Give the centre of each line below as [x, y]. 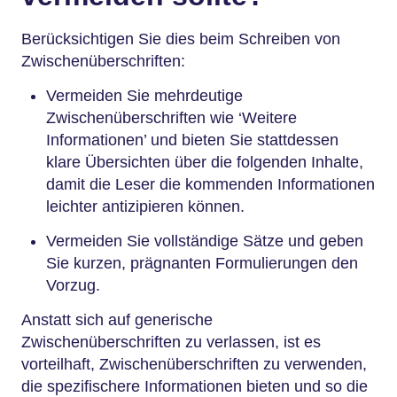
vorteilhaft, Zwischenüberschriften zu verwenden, [194, 364]
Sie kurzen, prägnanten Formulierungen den [202, 263]
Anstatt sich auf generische [117, 319]
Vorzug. [75, 285]
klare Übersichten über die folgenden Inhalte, [205, 162]
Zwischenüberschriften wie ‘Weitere [171, 117]
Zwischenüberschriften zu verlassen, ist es [171, 342]
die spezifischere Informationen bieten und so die [195, 386]
